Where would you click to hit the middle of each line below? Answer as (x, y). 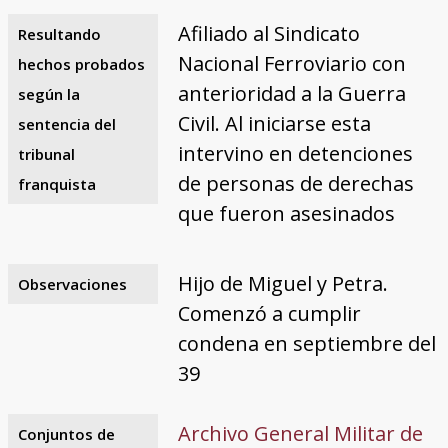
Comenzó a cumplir (269, 313)
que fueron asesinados (286, 213)
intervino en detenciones (295, 153)
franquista (56, 183)
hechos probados (81, 63)
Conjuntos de (66, 433)
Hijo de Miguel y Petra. (282, 283)
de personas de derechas (295, 183)
